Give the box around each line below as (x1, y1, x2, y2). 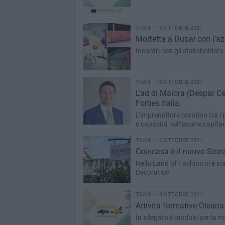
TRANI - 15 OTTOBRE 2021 (135, 137, 202, 144)
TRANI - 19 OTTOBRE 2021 (135, 25, 202, 31)
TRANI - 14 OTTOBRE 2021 (135, 191, 202, 198)
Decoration (135, 168, 170, 176)
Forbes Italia (135, 98, 179, 108)
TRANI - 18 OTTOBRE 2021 (135, 79, 202, 85)
